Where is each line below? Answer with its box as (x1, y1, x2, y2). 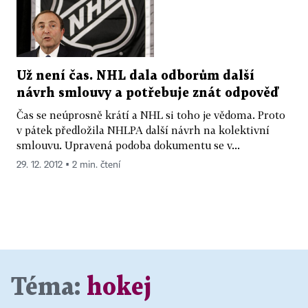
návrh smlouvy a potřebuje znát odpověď (16, 87, 278, 100)
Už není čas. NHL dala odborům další (16, 70, 254, 82)
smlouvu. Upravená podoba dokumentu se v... (16, 139, 240, 152)
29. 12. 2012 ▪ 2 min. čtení (16, 160, 120, 170)
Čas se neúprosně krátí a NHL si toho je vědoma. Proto (16, 109, 285, 122)
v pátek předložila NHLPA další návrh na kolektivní (16, 124, 269, 137)
